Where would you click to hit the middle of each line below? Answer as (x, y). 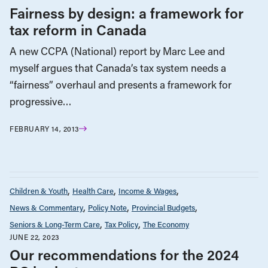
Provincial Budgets (163, 208)
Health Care (93, 191)
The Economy (166, 224)
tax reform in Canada (78, 29)
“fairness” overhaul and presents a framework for (121, 84)
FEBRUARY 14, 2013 (45, 128)
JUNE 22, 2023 (35, 237)
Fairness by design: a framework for (127, 13)
